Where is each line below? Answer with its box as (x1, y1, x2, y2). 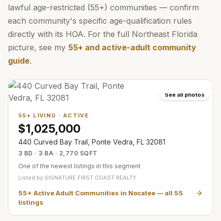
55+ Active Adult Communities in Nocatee (18, 189, 155, 197)
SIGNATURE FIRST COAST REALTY (44, 174, 136, 181)
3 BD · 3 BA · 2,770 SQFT (18, 149, 98, 157)
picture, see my (8, 42, 68, 52)
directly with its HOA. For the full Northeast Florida (8, 29, 197, 39)
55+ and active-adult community (68, 42, 196, 52)
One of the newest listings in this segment (18, 162, 141, 170)
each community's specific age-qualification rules (8, 16, 192, 26)
